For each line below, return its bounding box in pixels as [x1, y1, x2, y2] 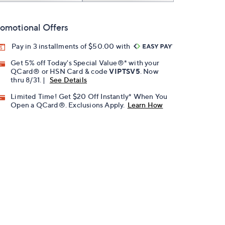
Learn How [127, 100, 163, 109]
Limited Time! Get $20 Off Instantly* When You [11, 92, 168, 101]
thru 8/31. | [11, 75, 47, 84]
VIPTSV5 [109, 67, 140, 76]
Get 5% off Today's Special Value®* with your [11, 58, 160, 67]
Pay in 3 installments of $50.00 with [12, 42, 132, 50]
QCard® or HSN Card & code [11, 67, 109, 76]
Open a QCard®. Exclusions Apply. [11, 100, 125, 109]
